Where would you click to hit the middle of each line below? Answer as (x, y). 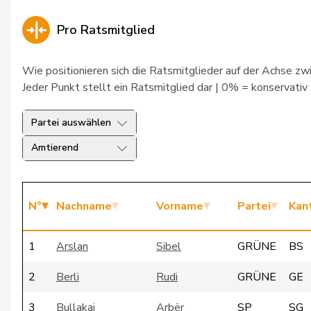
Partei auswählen (71, 123)
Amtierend (55, 148)
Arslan (72, 246)
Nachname (84, 206)
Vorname (180, 206)
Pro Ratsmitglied (106, 30)
